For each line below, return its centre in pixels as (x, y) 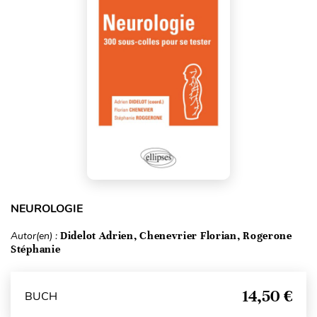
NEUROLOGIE (47, 209)
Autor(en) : (35, 236)
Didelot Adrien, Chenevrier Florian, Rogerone (176, 236)
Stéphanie (36, 249)
